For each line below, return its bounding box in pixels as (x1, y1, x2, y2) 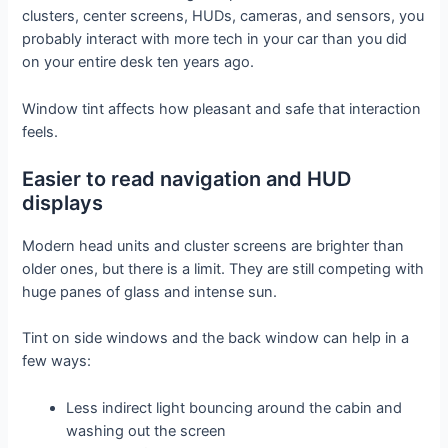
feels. (22, 122, 59, 141)
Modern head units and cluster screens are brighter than (22, 237, 405, 256)
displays (22, 191, 104, 216)
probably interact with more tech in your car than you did (22, 30, 408, 49)
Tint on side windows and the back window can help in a (22, 329, 410, 348)
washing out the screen (66, 421, 227, 440)
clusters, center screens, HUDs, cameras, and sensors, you (22, 7, 425, 26)
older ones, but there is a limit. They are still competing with (22, 260, 425, 279)
